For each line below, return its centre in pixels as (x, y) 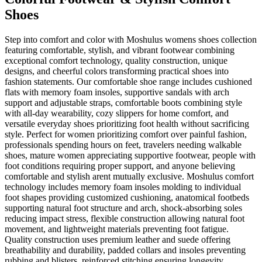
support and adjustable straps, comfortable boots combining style (123, 102)
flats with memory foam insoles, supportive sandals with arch (117, 92)
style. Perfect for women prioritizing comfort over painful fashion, (126, 134)
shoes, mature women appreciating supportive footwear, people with (130, 155)
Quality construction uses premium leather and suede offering (118, 239)
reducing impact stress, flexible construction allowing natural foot (125, 218)
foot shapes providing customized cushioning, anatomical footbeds (127, 197)
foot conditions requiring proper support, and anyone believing (120, 166)
